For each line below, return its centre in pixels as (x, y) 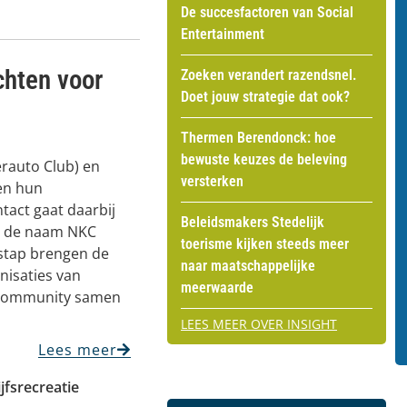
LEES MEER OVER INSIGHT (259, 323)
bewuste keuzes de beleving (264, 159)
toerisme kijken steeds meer (265, 243)
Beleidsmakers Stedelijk (253, 222)
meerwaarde (217, 287)
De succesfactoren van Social (267, 12)
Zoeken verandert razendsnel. (269, 74)
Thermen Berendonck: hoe (258, 137)
